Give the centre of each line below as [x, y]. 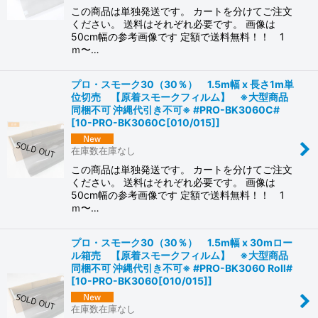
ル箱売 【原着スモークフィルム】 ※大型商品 [180, 255]
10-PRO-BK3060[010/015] [142, 280]
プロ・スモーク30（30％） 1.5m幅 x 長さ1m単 [182, 84]
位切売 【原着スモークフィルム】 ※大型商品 [180, 97]
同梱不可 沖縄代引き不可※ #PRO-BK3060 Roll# [182, 268]
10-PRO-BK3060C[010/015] [146, 123]
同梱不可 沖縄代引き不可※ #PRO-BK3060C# [175, 110]
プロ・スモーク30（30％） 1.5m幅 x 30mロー [182, 242]
